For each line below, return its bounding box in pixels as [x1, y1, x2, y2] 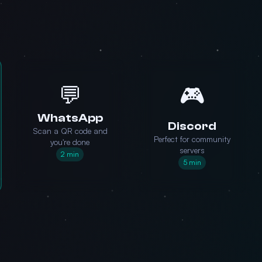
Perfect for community [154, 134, 230, 144]
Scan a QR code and [32, 126, 108, 136]
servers [180, 145, 205, 155]
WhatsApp [37, 111, 103, 125]
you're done [50, 137, 89, 147]
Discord [168, 119, 216, 133]
